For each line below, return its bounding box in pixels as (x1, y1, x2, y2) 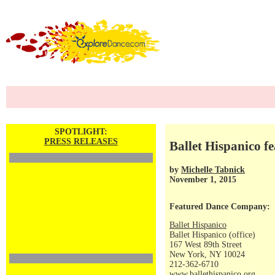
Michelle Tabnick (181, 165, 245, 174)
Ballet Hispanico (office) (169, 230, 255, 239)
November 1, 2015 (169, 174, 236, 184)
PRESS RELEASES (44, 137, 118, 146)
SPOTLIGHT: (55, 127, 107, 136)
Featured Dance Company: (169, 202, 270, 211)
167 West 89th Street (169, 240, 242, 249)
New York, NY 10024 (169, 250, 245, 259)
